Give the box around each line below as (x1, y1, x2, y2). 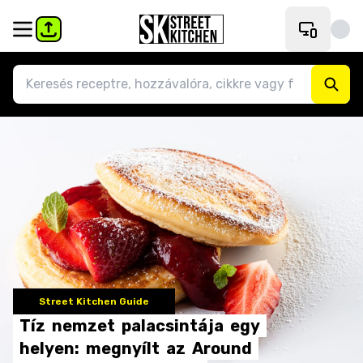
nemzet (52, 316, 115, 335)
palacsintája (122, 316, 224, 335)
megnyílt (86, 339, 160, 358)
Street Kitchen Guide (39, 296, 149, 307)
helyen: (19, 339, 79, 358)
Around (192, 339, 252, 358)
